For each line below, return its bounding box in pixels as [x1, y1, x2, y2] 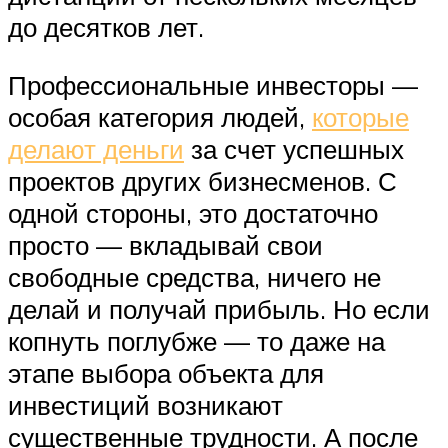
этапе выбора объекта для [8, 356, 324, 389]
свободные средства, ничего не [8, 260, 381, 293]
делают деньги [8, 132, 184, 165]
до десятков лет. [8, 10, 204, 43]
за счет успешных [184, 132, 404, 165]
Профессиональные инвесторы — [8, 68, 418, 101]
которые [312, 100, 409, 133]
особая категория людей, [8, 100, 312, 133]
